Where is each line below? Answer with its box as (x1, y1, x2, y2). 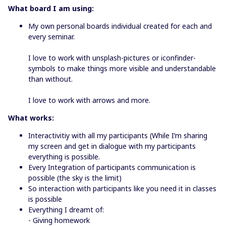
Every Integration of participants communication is (28, 162, 196, 172)
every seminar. (28, 32, 75, 41)
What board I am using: (8, 4, 94, 13)
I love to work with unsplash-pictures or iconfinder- (28, 53, 196, 63)
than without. (28, 74, 73, 84)
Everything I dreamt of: (28, 205, 106, 214)
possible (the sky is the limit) (28, 173, 122, 183)
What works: (8, 113, 54, 123)
